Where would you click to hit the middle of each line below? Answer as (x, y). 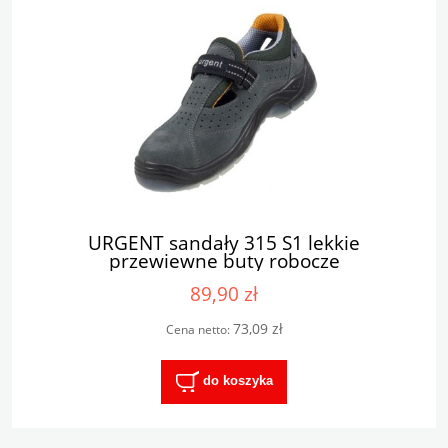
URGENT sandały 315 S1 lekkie (224, 242)
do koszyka (237, 381)
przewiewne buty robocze (224, 260)
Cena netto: (199, 330)
